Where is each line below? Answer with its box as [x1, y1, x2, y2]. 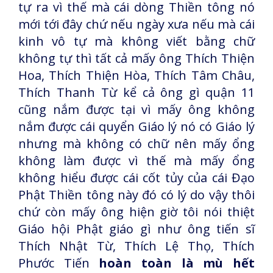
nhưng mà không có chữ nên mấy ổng [18, 135, 255, 152]
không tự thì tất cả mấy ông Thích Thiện [18, 50, 255, 66]
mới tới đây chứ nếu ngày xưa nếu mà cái [18, 16, 255, 32]
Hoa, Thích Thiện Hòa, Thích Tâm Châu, [18, 67, 255, 83]
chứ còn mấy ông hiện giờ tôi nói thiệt [18, 204, 255, 220]
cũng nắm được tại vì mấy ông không [18, 101, 255, 118]
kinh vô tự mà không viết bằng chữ [18, 33, 255, 49]
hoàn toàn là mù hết [99, 255, 255, 271]
